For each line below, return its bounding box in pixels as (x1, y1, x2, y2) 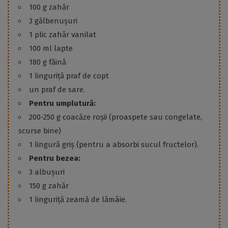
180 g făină (29, 58, 66, 67)
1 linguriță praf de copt (29, 71, 109, 81)
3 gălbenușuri (29, 16, 77, 26)
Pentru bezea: (29, 154, 80, 163)
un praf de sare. (29, 85, 85, 95)
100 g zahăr (29, 3, 69, 12)
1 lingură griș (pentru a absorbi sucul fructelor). (29, 140, 198, 150)
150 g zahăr (29, 181, 69, 191)
